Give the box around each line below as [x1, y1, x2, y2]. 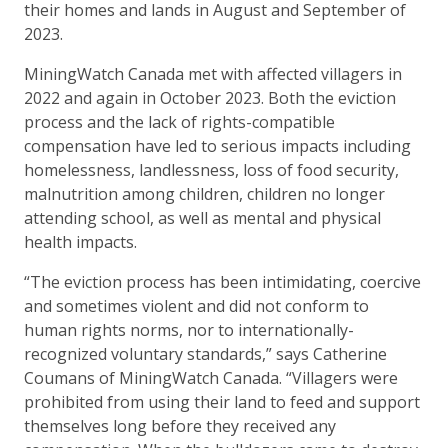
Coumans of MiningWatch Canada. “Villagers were [24, 366, 398, 389]
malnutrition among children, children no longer [24, 182, 385, 205]
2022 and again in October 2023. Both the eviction [24, 86, 396, 109]
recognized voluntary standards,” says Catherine [24, 342, 387, 365]
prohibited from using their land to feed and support [24, 390, 420, 413]
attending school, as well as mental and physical [24, 206, 381, 229]
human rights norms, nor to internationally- [24, 318, 354, 341]
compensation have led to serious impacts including [24, 134, 411, 157]
